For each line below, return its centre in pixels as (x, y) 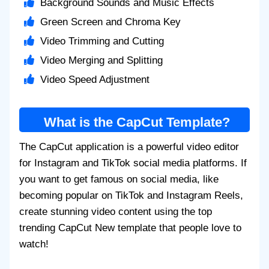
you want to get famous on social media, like (119, 180)
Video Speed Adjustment (95, 80)
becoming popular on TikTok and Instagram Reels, (131, 196)
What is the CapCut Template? (137, 122)
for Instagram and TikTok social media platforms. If (133, 163)
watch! (34, 244)
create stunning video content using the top (116, 212)
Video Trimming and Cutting (104, 41)
